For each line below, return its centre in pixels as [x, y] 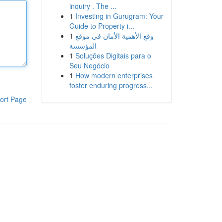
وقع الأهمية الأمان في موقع [114, 36]
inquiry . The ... [93, 6]
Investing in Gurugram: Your [119, 16]
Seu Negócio [89, 65]
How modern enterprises [114, 75]
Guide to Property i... [102, 26]
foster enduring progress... [111, 85]
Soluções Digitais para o [113, 55]
